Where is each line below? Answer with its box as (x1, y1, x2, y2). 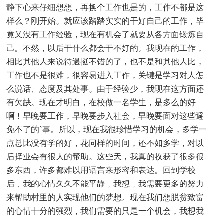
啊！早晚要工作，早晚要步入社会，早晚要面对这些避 (6, 111, 204, 121)
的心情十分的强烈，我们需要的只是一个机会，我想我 (6, 206, 204, 216)
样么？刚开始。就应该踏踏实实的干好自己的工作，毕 (6, 16, 204, 26)
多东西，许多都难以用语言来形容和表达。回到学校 (6, 165, 196, 175)
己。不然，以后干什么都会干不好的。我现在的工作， (6, 43, 204, 53)
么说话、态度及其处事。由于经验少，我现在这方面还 (6, 84, 204, 93)
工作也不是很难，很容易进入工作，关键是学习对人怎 (6, 70, 204, 80)
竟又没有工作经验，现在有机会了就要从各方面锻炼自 (6, 30, 204, 39)
